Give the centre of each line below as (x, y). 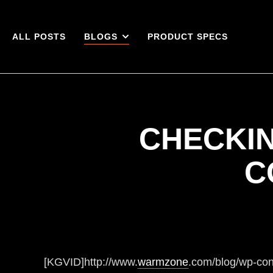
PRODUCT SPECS (188, 36)
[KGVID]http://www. (91, 262)
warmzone (163, 262)
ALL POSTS (39, 36)
